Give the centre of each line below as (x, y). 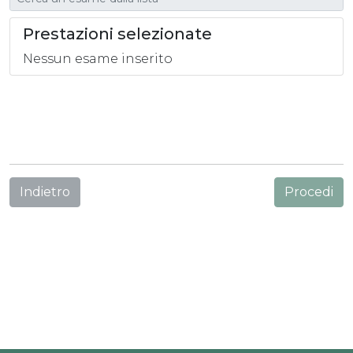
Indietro (45, 192)
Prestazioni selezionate (117, 34)
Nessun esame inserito (98, 59)
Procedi (309, 192)
